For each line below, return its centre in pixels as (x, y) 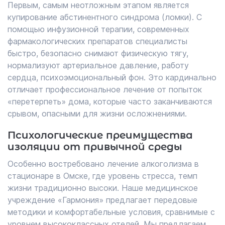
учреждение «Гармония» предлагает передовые (102, 200)
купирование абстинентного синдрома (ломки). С (105, 17)
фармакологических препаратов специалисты (97, 41)
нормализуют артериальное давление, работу (98, 65)
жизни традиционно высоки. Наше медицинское (103, 188)
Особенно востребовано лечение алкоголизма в (103, 164)
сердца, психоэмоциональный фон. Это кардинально (112, 77)
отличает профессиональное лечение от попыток (105, 89)
